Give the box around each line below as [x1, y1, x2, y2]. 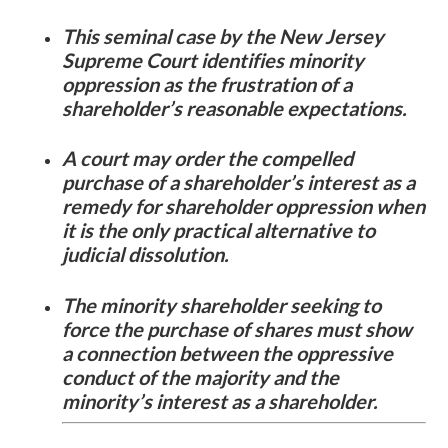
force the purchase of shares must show [62, 316, 413, 341]
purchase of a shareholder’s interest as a [62, 170, 416, 195]
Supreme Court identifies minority [62, 47, 365, 72]
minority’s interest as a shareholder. [62, 388, 379, 413]
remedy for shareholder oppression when [62, 194, 426, 219]
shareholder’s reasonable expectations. [62, 95, 408, 120]
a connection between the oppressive [62, 340, 394, 365]
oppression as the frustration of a [62, 71, 353, 96]
